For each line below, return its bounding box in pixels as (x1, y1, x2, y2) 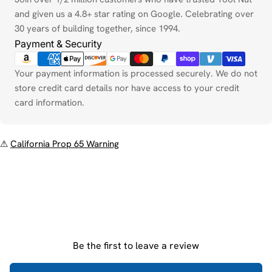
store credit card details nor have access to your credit (15, 82, 239, 95)
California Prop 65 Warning (10, 138, 119, 151)
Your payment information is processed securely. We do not (15, 67, 257, 80)
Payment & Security (15, 38, 102, 50)
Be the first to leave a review (73, 239, 199, 253)
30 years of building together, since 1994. (15, 22, 180, 35)
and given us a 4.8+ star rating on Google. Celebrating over (15, 8, 254, 21)
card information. (15, 97, 84, 109)
